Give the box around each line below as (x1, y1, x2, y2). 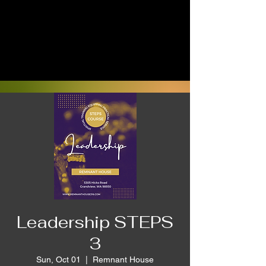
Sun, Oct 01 (36, 255, 81, 264)
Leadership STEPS (17, 211, 173, 233)
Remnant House (93, 255, 154, 264)
